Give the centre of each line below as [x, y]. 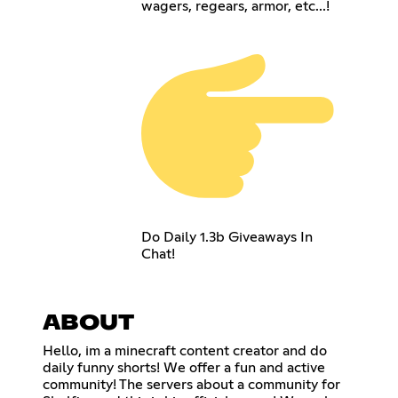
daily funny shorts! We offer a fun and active [184, 368]
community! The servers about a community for [191, 385]
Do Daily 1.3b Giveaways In [227, 238]
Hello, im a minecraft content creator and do [185, 351]
